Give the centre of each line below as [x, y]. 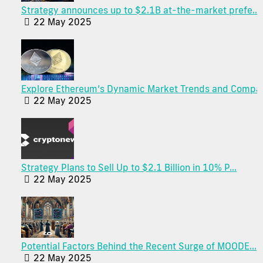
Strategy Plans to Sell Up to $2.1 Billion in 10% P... [129, 168]
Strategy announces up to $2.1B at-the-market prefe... [140, 10]
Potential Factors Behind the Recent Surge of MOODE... [139, 246]
